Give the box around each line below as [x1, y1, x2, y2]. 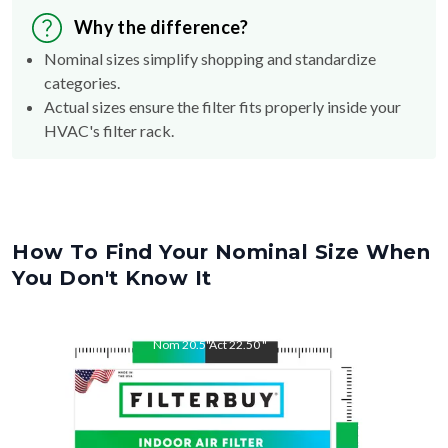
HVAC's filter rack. [44, 120, 174, 140]
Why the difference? [74, 16, 249, 39]
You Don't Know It [12, 265, 212, 290]
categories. [44, 72, 120, 92]
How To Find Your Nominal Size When [12, 239, 430, 264]
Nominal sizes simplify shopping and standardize [44, 48, 376, 68]
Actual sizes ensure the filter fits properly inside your [44, 96, 401, 116]
